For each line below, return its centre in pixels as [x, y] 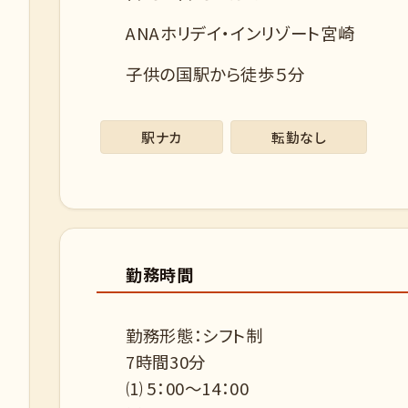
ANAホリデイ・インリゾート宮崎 [240, 33]
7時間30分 [166, 362]
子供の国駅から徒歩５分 [216, 74]
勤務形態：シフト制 [194, 335]
